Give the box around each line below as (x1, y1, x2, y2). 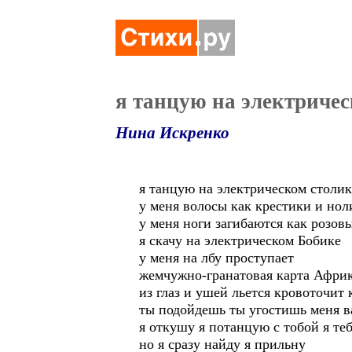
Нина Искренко (115, 123, 229, 142)
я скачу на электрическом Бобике (139, 233, 341, 248)
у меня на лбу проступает (139, 250, 294, 266)
